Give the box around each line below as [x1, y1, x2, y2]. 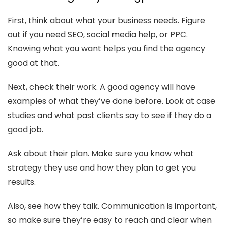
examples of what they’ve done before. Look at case [8, 95, 215, 107]
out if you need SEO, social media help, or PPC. [8, 29, 188, 40]
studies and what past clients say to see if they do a [8, 109, 211, 121]
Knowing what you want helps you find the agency [8, 43, 205, 54]
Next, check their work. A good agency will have [8, 81, 195, 93]
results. [8, 176, 36, 188]
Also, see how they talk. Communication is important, [8, 200, 217, 212]
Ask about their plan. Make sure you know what [8, 148, 194, 159]
